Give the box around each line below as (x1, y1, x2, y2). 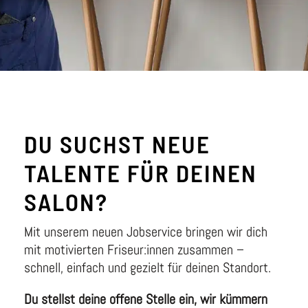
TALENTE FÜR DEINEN (24, 158, 257, 187)
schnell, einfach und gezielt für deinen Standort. (24, 258, 271, 276)
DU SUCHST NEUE (24, 129, 210, 158)
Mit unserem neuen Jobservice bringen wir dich (24, 223, 267, 241)
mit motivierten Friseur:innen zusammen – (24, 241, 244, 258)
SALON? (24, 187, 108, 216)
